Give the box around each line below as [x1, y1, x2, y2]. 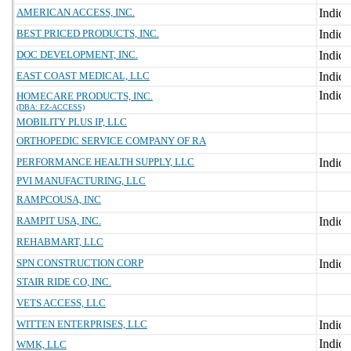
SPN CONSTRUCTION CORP [16, 257, 143, 269]
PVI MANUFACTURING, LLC [16, 175, 146, 186]
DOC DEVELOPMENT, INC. [16, 49, 138, 60]
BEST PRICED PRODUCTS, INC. [16, 27, 159, 39]
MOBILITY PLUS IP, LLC [16, 116, 127, 128]
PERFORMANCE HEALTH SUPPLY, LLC [16, 156, 194, 168]
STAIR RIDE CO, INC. [16, 276, 111, 288]
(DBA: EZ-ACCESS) [16, 103, 85, 111]
